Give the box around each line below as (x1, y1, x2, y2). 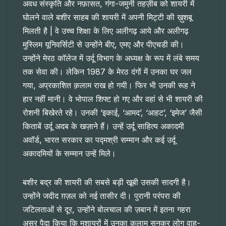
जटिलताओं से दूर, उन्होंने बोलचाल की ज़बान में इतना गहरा (23, 204, 191, 215)
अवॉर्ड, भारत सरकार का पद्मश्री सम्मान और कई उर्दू (23, 135, 176, 145)
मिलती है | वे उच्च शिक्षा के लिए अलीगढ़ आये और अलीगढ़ (23, 26, 189, 36)
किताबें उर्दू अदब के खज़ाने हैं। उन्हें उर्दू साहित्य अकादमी (23, 121, 184, 132)
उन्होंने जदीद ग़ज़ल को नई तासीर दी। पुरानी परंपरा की (23, 191, 181, 201)
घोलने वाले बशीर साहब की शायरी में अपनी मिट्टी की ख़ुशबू (23, 12, 192, 23)
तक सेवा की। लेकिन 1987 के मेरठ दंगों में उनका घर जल (23, 67, 192, 77)
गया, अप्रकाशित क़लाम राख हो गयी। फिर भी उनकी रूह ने (23, 80, 195, 91)
